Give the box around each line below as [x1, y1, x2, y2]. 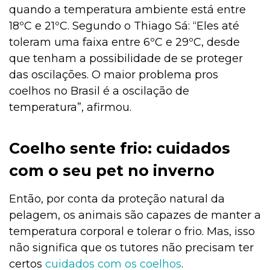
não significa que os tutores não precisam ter [9, 241, 254, 255]
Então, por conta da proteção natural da [9, 192, 225, 206]
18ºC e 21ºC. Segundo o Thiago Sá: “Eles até [9, 19, 239, 33]
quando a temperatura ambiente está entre [9, 3, 246, 17]
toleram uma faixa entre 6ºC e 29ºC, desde [9, 36, 240, 49]
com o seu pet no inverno [9, 162, 215, 180]
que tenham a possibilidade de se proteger [9, 52, 243, 66]
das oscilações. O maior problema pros [9, 68, 218, 82]
